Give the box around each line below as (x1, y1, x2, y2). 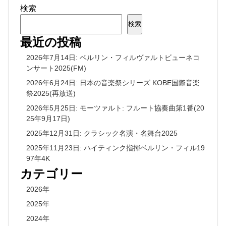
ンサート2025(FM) (26, 64, 87, 72)
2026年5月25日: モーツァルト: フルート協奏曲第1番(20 (26, 104, 205, 112)
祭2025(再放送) (26, 89, 76, 97)
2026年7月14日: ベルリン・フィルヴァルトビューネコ (26, 53, 200, 62)
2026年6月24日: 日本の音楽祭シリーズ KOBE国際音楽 (26, 79, 200, 87)
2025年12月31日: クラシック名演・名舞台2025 (26, 129, 178, 137)
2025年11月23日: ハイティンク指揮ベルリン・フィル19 (26, 144, 205, 152)
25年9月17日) (26, 115, 71, 123)
